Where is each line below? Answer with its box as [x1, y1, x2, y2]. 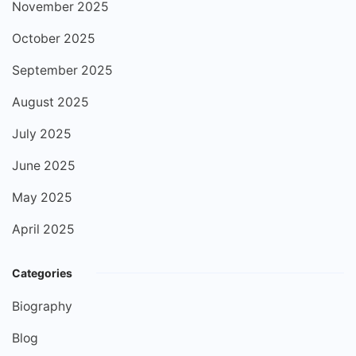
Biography [12, 298, 72, 314]
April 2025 [12, 221, 75, 237]
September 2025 [12, 62, 113, 78]
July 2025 [12, 126, 72, 141]
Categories [12, 265, 72, 280]
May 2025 [12, 189, 72, 205]
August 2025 [12, 94, 89, 110]
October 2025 [12, 30, 95, 46]
